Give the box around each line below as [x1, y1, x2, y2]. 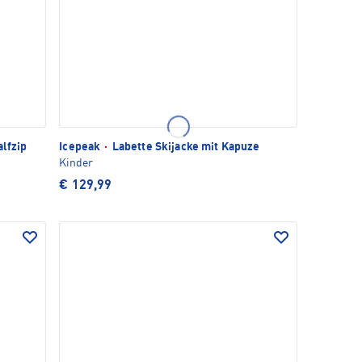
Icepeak [59, 141, 103, 153]
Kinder [59, 157, 94, 169]
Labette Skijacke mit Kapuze [109, 141, 260, 153]
